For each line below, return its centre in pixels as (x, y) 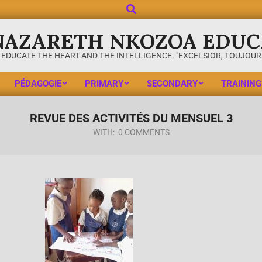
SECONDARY (172, 84)
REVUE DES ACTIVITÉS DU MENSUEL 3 (131, 118)
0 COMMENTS (144, 132)
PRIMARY (104, 84)
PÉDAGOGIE (38, 84)
